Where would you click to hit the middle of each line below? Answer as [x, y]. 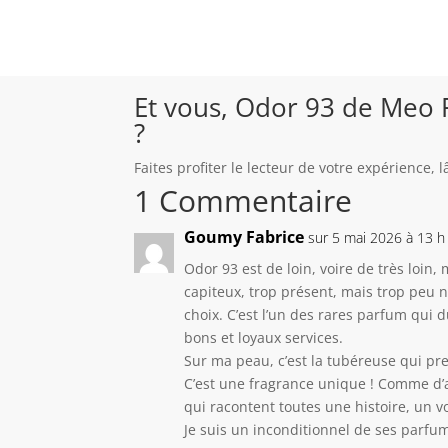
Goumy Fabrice [244, 236]
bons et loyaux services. [264, 337]
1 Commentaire [243, 200]
